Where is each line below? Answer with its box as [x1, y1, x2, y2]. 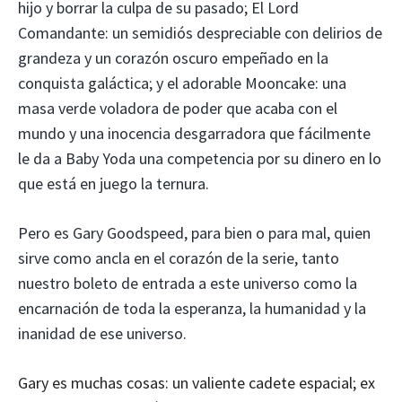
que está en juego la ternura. [18, 172, 209, 194]
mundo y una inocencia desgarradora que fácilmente [18, 122, 371, 144]
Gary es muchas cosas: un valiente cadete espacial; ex [18, 371, 375, 393]
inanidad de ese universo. [18, 322, 187, 344]
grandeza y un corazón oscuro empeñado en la [18, 47, 328, 68]
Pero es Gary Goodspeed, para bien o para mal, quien [18, 222, 371, 243]
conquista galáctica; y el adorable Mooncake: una [18, 72, 346, 93]
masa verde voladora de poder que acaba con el [18, 97, 337, 118]
